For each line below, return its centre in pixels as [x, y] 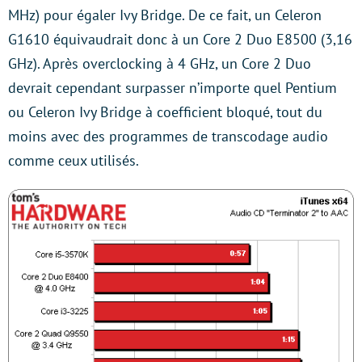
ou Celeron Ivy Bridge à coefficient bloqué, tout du [165, 112]
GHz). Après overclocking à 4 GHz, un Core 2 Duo [160, 64]
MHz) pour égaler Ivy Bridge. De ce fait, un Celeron [165, 15]
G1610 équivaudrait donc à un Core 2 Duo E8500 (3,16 [180, 40]
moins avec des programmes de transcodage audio [168, 137]
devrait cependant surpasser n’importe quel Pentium [173, 88]
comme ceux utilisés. [74, 161]
